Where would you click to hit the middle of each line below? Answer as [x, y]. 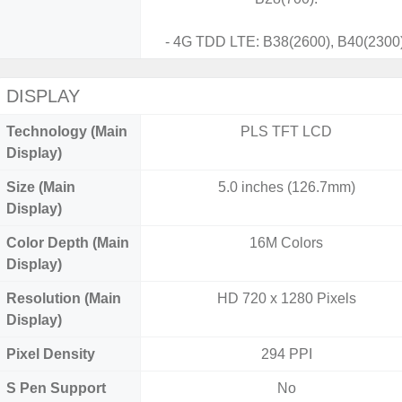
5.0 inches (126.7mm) [286, 187]
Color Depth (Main [68, 243]
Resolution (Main [64, 298]
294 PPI [286, 354]
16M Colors [287, 243]
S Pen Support [56, 388]
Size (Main [41, 187]
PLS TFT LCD [287, 131]
